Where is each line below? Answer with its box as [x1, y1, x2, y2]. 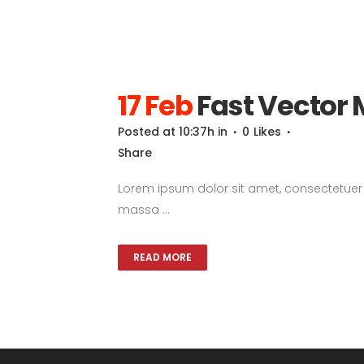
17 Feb [118, 85, 193, 125]
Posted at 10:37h [118, 123, 214, 140]
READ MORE [133, 249, 192, 264]
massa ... [118, 201, 170, 218]
